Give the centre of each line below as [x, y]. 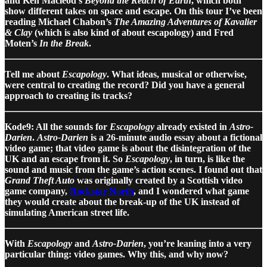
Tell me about [33, 74]
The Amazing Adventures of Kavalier [185, 21]
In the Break [64, 43]
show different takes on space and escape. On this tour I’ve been [133, 11]
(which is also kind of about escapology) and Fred [133, 32]
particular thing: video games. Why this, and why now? [117, 254]
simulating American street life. [67, 212]
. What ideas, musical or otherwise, [177, 74]
